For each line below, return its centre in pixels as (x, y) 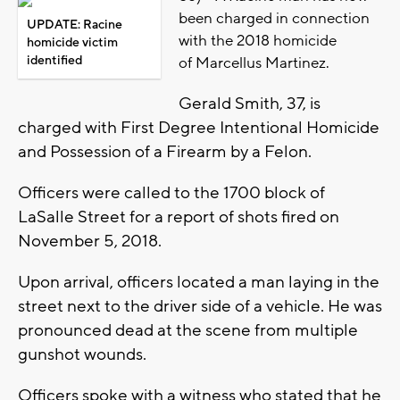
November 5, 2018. (90, 241)
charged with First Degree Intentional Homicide (199, 127)
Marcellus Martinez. (262, 63)
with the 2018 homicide (258, 41)
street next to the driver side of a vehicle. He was (200, 306)
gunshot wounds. (82, 354)
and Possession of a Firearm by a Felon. (165, 151)
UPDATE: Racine (75, 25)
